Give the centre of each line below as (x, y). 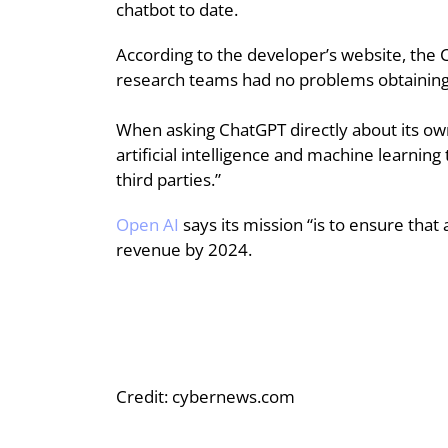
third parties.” (169, 179)
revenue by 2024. (184, 249)
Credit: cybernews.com (206, 396)
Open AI (148, 224)
